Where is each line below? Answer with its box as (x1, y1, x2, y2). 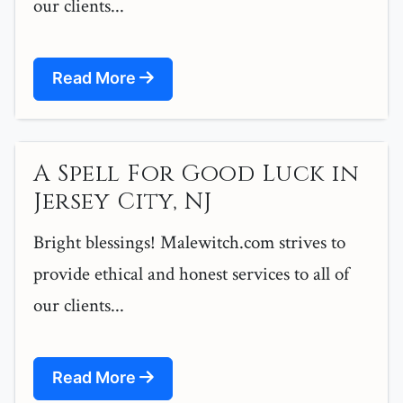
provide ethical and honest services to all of (33, 262, 349, 287)
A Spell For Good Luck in (33, 158, 359, 191)
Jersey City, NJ (33, 186, 212, 219)
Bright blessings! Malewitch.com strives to (33, 230, 345, 255)
